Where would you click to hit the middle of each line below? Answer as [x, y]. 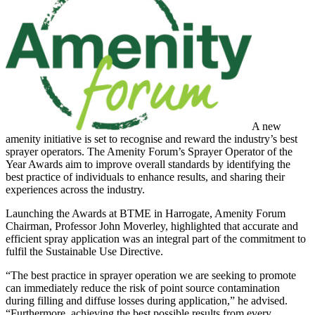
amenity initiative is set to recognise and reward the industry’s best [152, 139]
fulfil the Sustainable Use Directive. [84, 251]
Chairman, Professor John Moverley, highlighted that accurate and [152, 226]
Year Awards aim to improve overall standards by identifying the [148, 164]
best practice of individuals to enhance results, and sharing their [145, 176]
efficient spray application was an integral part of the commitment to [156, 238]
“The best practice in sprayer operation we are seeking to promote [151, 275]
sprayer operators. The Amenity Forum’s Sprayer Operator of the [149, 151]
